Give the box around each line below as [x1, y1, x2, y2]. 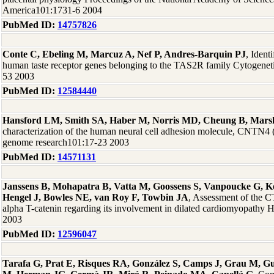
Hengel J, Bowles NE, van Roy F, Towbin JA [2, 192, 188, 202]
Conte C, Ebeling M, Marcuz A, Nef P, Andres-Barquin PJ [2, 49, 246, 59]
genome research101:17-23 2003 [2, 137, 129, 147]
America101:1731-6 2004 [2, 5, 102, 15]
